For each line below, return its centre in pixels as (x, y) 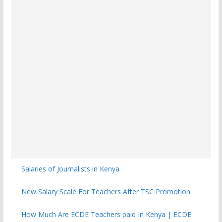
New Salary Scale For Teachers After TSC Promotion (106, 191)
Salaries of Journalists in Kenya (70, 168)
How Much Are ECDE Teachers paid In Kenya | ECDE (106, 214)
